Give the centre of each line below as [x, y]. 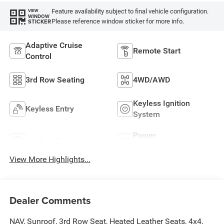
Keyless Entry [49, 109]
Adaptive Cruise [54, 45]
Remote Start [157, 51]
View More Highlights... [50, 159]
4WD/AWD [151, 80]
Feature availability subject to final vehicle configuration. [130, 11]
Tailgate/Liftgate [163, 146]
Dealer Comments [50, 200]
